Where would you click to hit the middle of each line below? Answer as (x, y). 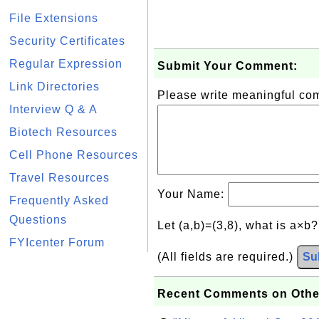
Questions (38, 220)
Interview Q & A (53, 109)
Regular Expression (66, 64)
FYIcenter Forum (57, 242)
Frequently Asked (59, 200)
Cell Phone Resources (74, 155)
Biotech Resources (63, 132)
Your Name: (193, 194)
